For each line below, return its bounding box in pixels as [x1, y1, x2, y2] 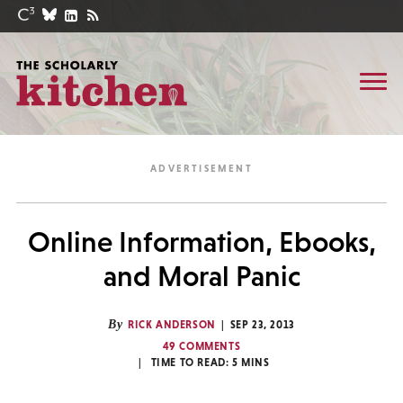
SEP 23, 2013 [229, 318, 295, 331]
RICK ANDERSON [128, 318, 216, 331]
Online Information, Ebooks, [27, 226, 376, 258]
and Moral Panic [103, 260, 300, 292]
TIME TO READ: [150, 356, 232, 369]
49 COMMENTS [162, 340, 241, 353]
